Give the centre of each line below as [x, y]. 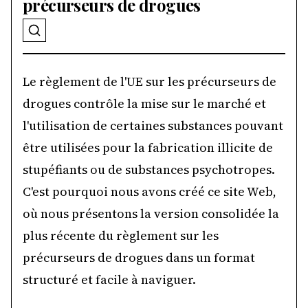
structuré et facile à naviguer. [109, 279]
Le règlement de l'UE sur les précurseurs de [150, 81]
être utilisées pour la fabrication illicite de [148, 147]
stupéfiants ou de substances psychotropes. [149, 169]
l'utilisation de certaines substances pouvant [153, 125]
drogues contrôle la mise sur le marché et [144, 103]
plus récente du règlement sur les [121, 235]
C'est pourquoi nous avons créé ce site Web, [150, 191]
